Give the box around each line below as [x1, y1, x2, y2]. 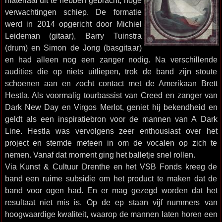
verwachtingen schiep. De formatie [4, 7, 142, 16]
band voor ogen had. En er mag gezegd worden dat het [4, 186, 218, 195]
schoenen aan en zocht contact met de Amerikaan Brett [4, 79, 218, 88]
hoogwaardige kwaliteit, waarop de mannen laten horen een [4, 210, 218, 219]
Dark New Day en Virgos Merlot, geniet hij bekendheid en [4, 103, 218, 111]
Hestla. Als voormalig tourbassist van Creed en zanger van [4, 91, 218, 100]
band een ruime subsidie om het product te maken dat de [4, 174, 218, 183]
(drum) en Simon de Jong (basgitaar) [4, 43, 142, 52]
